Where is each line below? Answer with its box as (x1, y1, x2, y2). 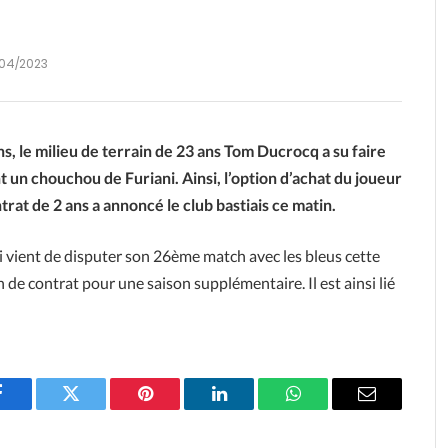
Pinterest (143, 399, 207, 418)
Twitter (69, 399, 122, 418)
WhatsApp (291, 399, 369, 418)
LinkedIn (217, 399, 284, 418)
